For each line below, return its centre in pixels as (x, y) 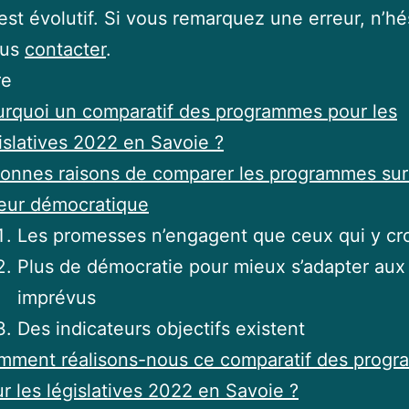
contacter (65, 49)
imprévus (57, 298)
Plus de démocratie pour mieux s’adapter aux (211, 267)
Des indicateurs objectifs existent (161, 329)
